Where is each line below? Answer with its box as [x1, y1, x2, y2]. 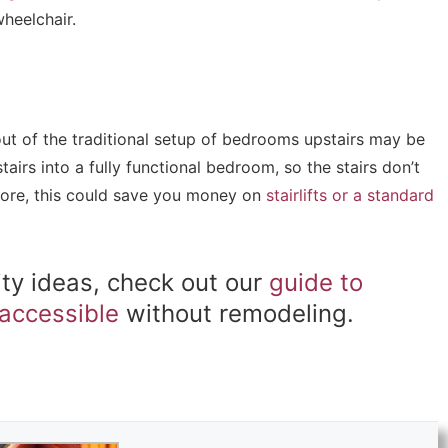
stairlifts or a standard [266, 186, 434, 205]
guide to [269, 268, 363, 297]
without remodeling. [119, 299, 354, 328]
